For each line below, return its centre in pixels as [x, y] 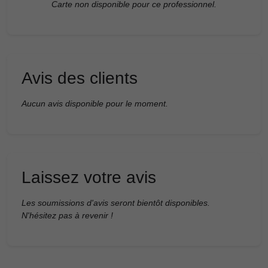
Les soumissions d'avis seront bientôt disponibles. [116, 202]
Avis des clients [80, 78]
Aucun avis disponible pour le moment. [95, 103]
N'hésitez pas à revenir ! [67, 215]
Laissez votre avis [89, 177]
